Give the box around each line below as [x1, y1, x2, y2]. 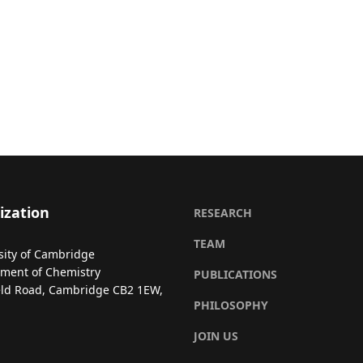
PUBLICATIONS [194, 267, 277, 283]
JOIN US [194, 328, 238, 344]
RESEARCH [194, 205, 252, 221]
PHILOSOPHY [194, 297, 268, 314]
